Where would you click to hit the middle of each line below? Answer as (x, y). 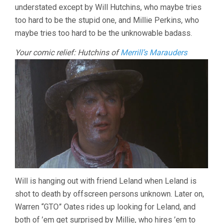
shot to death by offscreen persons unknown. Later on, (110, 194)
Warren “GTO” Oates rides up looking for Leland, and (105, 207)
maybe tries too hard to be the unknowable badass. (104, 33)
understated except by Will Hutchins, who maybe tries (108, 7)
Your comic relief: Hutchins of (68, 53)
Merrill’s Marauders (154, 53)
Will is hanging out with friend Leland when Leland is (106, 181)
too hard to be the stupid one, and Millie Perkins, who (107, 20)
